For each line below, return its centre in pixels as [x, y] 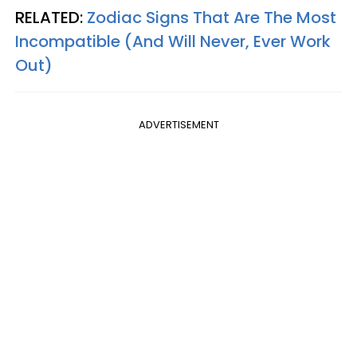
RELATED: [51, 18]
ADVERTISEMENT [178, 125]
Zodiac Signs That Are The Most [212, 18]
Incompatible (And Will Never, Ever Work [173, 42]
